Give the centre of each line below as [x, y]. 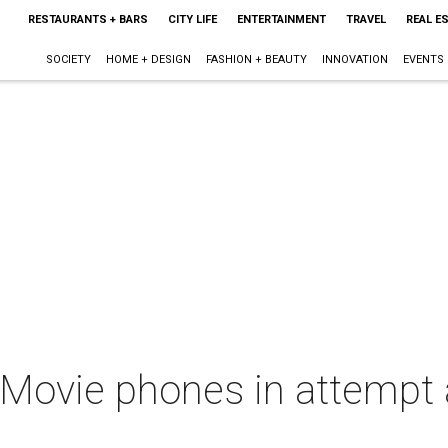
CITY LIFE [192, 19]
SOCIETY [68, 59]
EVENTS [423, 59]
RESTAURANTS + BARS [87, 19]
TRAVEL [365, 19]
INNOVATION [354, 59]
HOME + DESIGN [148, 59]
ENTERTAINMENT [281, 19]
